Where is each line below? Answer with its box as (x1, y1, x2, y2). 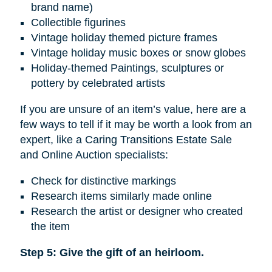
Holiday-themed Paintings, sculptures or (30, 62, 224, 75)
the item (30, 220, 70, 233)
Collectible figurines (30, 16, 126, 29)
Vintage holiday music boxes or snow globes (30, 47, 246, 59)
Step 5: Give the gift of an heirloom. (19, 246, 204, 259)
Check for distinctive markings (30, 175, 176, 188)
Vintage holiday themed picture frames (30, 32, 217, 44)
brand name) (30, 1, 93, 14)
